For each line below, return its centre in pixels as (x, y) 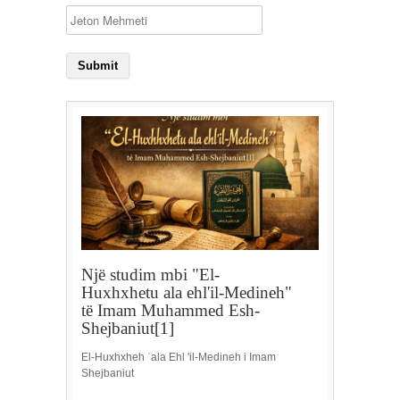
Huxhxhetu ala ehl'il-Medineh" (187, 292)
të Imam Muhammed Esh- (171, 310)
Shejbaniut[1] (128, 328)
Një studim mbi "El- (150, 274)
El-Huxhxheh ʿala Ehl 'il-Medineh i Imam (179, 357)
